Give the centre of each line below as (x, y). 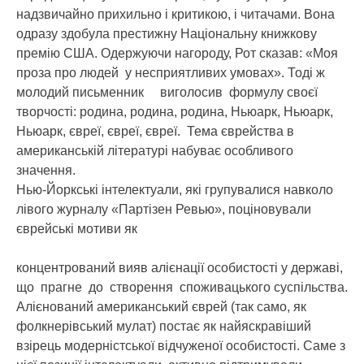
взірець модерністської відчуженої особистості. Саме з (181, 346)
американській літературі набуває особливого (155, 151)
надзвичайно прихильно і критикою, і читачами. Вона (175, 14)
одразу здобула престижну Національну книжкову (167, 34)
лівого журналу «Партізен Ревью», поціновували (165, 209)
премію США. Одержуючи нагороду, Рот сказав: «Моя (177, 53)
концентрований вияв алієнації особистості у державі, (180, 268)
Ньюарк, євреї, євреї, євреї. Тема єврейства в (155, 131)
